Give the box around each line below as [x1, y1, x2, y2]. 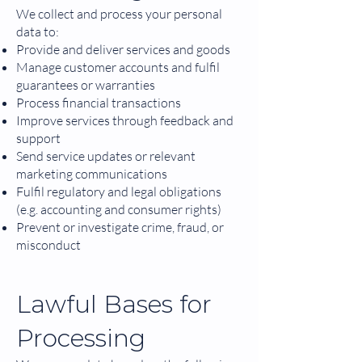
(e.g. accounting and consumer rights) [16, 201, 221, 217]
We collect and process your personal [16, 6, 222, 22]
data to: [16, 23, 59, 40]
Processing [16, 323, 145, 353]
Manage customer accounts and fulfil [16, 59, 220, 75]
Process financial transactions [16, 95, 181, 111]
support [16, 130, 61, 146]
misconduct [16, 237, 81, 253]
